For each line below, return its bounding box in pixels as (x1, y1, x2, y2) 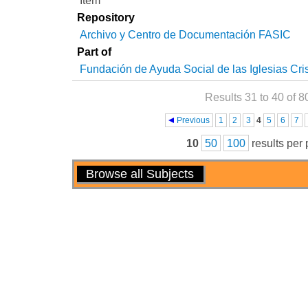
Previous (177, 115, 210, 125)
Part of (77, 45, 112, 58)
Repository (77, 11, 135, 24)
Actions (77, 165, 111, 177)
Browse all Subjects (86, 167, 195, 181)
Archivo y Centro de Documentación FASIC (80, 28, 291, 41)
